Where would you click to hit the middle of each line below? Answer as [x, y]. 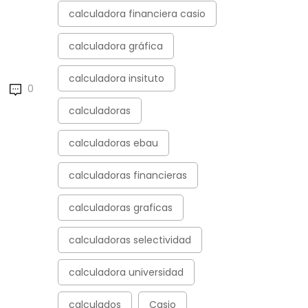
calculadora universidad [126, 272]
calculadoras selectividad [130, 240]
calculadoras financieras [128, 175]
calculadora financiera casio [137, 14]
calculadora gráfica [115, 46]
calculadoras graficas [120, 208]
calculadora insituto [116, 78]
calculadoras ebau [113, 143]
